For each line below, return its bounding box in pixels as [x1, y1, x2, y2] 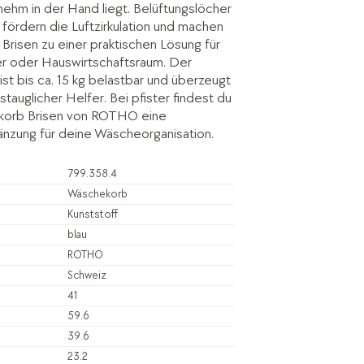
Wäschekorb [67, 186, 128, 201]
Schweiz [67, 267, 106, 282]
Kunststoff [67, 206, 118, 221]
